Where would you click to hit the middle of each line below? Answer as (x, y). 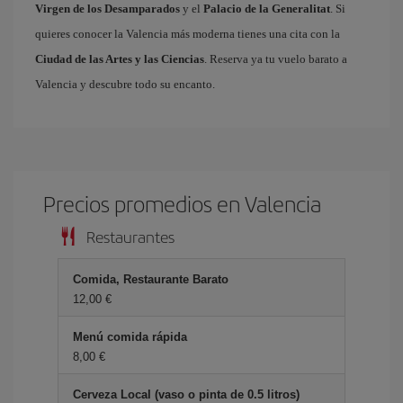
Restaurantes (130, 236)
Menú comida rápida (130, 337)
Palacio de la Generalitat (267, 9)
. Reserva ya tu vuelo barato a (276, 59)
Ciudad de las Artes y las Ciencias (120, 59)
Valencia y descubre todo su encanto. (125, 84)
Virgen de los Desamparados (107, 9)
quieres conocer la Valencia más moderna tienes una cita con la (188, 34)
